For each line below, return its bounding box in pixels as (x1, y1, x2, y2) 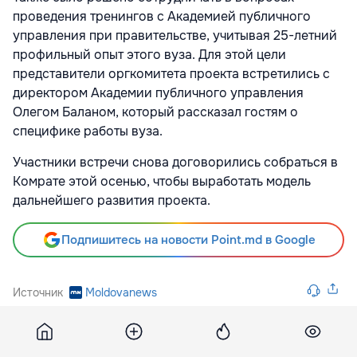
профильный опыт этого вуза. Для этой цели (13, 46, 286, 64)
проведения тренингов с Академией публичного (13, 8, 311, 25)
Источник (13, 285, 63, 300)
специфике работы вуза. (13, 123, 163, 140)
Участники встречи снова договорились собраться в (13, 154, 338, 171)
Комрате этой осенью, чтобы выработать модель (13, 173, 311, 190)
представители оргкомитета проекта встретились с (13, 65, 330, 83)
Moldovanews (85, 285, 157, 300)
